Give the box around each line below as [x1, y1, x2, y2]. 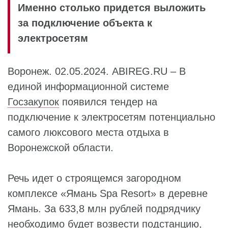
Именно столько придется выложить [18, 2, 206, 13]
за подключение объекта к [18, 17, 152, 28]
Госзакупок [8, 96, 59, 107]
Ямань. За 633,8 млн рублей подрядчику [8, 203, 201, 214]
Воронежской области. [8, 142, 113, 153]
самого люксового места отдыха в [8, 127, 169, 138]
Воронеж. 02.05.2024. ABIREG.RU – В [8, 66, 186, 77]
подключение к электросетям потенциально [8, 111, 215, 123]
